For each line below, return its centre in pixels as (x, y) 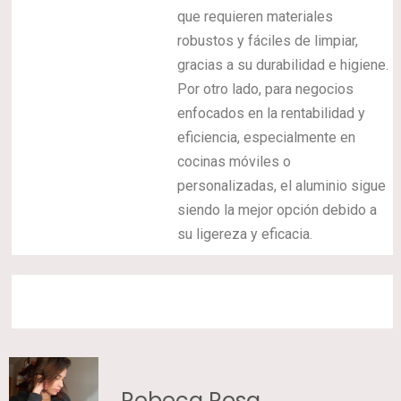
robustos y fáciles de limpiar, (268, 40)
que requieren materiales (256, 16)
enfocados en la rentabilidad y (272, 113)
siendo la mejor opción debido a (277, 209)
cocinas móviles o (235, 161)
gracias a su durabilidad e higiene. (283, 64)
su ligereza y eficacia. (245, 234)
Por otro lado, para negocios (266, 89)
